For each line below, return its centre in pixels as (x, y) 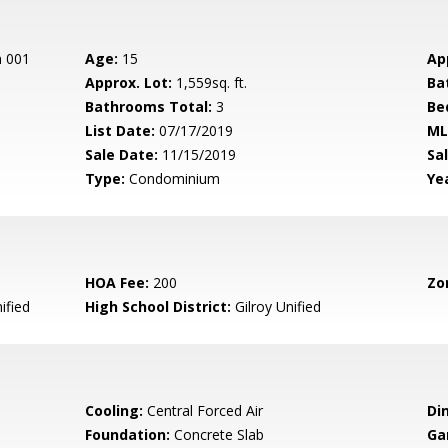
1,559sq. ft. (210, 82)
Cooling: (114, 410)
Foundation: (128, 434)
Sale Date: (122, 154)
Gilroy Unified (276, 306)
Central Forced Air (203, 410)
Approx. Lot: (129, 82)
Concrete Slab (217, 434)
